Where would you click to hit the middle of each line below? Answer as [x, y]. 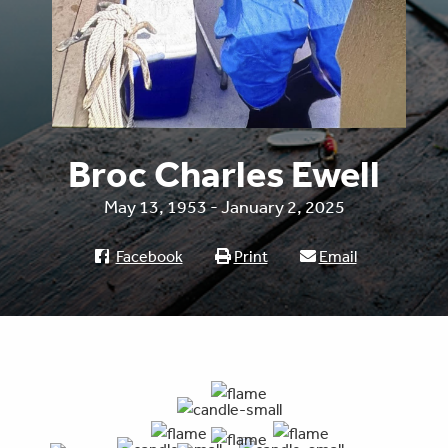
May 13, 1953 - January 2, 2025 [224, 206]
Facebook [149, 256]
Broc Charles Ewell [224, 174]
